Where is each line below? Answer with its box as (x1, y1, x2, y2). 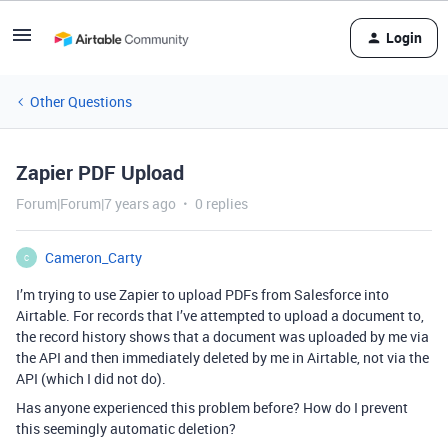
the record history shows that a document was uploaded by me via (16, 327, 429, 346)
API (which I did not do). (16, 369, 166, 388)
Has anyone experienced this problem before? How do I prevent (16, 398, 408, 417)
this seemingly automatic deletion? (16, 419, 236, 438)
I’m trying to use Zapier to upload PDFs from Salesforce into (16, 285, 389, 304)
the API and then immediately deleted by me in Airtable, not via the (16, 348, 429, 367)
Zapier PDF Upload (16, 159, 184, 186)
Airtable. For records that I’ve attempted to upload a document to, (16, 306, 424, 325)
